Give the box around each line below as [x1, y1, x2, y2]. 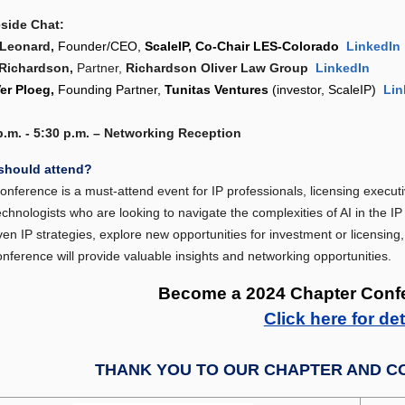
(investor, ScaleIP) [268, 82, 381, 98]
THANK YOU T [95, 361, 207, 380]
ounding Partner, [66, 82, 165, 98]
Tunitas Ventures [165, 82, 269, 98]
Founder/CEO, [58, 39, 146, 54]
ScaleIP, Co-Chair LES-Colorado [145, 39, 344, 54]
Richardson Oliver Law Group [126, 61, 313, 76]
